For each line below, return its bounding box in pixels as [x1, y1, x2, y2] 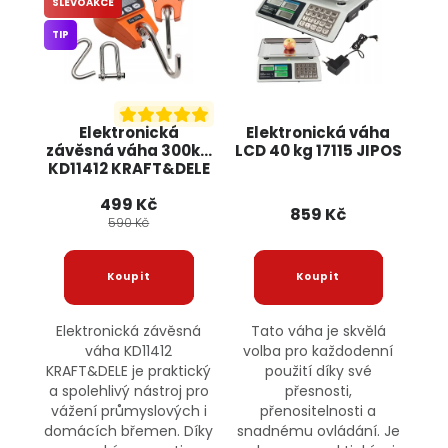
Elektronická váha [246, 121, 391, 143]
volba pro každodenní [243, 340, 394, 361]
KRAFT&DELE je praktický [46, 360, 212, 381]
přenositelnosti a [260, 400, 377, 421]
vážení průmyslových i [50, 400, 207, 421]
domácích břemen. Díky [44, 420, 214, 441]
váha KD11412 [85, 340, 173, 361]
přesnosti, [284, 380, 352, 401]
